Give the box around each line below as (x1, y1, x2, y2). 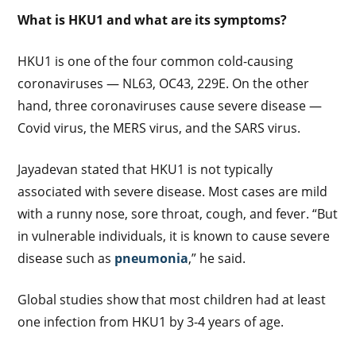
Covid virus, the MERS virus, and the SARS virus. (17, 118, 301, 137)
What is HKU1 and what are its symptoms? (17, 10, 288, 29)
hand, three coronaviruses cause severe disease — (17, 96, 323, 114)
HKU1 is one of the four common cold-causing (17, 52, 294, 70)
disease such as (17, 249, 115, 267)
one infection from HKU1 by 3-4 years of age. (17, 312, 284, 331)
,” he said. (188, 249, 246, 267)
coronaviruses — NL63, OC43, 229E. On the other (17, 74, 310, 92)
